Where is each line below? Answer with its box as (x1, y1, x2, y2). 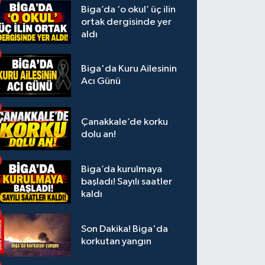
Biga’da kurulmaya (81, 164, 163, 175)
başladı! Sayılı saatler (81, 177, 173, 188)
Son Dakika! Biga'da (81, 224, 169, 234)
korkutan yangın (81, 236, 152, 247)
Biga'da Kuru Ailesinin (81, 64, 177, 75)
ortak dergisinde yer (81, 17, 172, 27)
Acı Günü (81, 76, 121, 87)
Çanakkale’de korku (81, 117, 169, 128)
